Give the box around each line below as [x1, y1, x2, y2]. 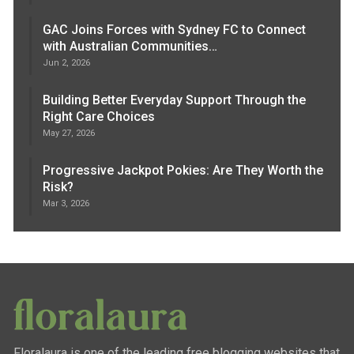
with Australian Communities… [43, 38, 218, 54]
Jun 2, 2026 [43, 57, 91, 68]
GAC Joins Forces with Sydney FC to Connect [43, 21, 307, 37]
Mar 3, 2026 [43, 198, 90, 209]
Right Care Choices [43, 108, 156, 124]
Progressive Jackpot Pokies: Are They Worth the [43, 162, 324, 178]
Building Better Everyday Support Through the [43, 92, 307, 107]
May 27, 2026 [43, 127, 96, 138]
